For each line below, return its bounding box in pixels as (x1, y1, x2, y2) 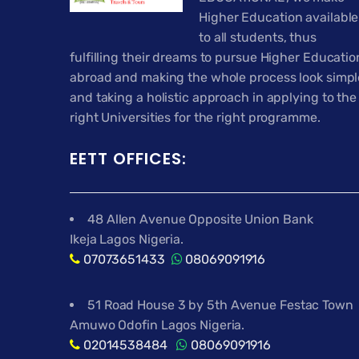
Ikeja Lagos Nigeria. (70, 232, 184, 248)
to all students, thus (199, 29, 317, 45)
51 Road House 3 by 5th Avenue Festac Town (87, 297, 353, 313)
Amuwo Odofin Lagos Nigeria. (70, 317, 245, 333)
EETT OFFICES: (70, 147, 187, 171)
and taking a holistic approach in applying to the (70, 89, 357, 105)
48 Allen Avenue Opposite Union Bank (87, 212, 313, 228)
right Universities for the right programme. (70, 109, 321, 125)
